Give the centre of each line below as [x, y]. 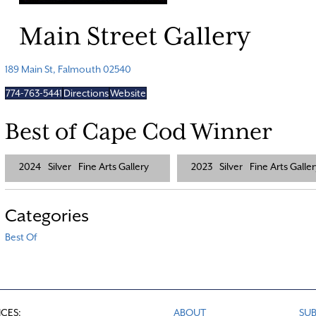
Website [128, 93]
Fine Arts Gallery [113, 166]
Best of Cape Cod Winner [138, 131]
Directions [86, 93]
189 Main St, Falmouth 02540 [68, 69]
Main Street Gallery [134, 36]
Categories [47, 215]
